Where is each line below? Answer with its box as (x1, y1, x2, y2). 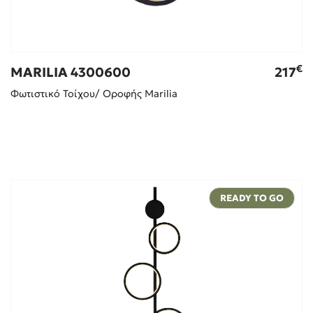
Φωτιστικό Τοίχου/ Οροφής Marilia (10, 87, 177, 101)
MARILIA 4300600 (10, 64, 131, 81)
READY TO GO (220, 192, 284, 205)
